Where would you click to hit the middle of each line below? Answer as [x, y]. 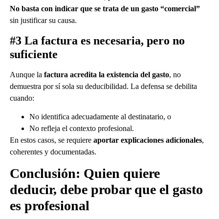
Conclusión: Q [52, 173]
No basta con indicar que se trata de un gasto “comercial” [105, 9]
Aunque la [27, 74]
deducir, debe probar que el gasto [106, 189]
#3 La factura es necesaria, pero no [97, 40]
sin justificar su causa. [43, 21]
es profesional [50, 205]
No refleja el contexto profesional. [82, 129]
